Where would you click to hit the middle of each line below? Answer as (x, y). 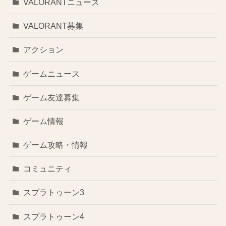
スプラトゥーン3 (54, 192)
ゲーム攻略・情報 (56, 145)
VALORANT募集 (53, 26)
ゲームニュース (52, 73)
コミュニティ (48, 169)
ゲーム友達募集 (52, 97)
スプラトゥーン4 (54, 216)
